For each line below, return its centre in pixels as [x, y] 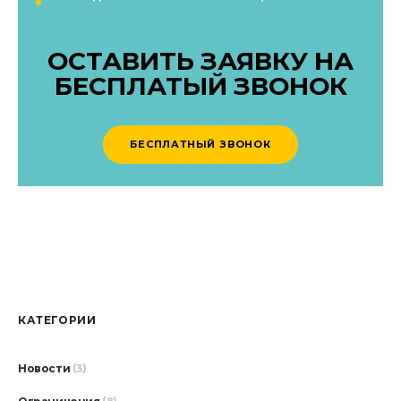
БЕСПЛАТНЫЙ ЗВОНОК [200, 144]
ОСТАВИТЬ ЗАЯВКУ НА [200, 60]
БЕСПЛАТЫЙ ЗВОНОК [200, 85]
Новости [44, 368]
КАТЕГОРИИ [57, 320]
